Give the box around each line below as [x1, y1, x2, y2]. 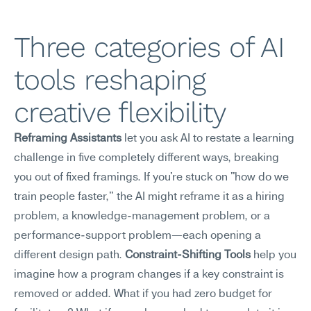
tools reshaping [14, 63, 206, 96]
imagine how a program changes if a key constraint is [14, 269, 284, 280]
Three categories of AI [14, 31, 285, 64]
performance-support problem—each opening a [14, 230, 261, 242]
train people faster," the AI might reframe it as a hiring [14, 192, 285, 203]
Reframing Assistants [14, 133, 121, 144]
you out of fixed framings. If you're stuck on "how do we [14, 172, 289, 183]
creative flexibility [14, 96, 226, 129]
